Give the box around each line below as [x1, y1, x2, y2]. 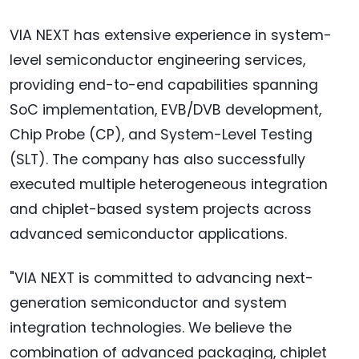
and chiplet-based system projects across [10, 200, 312, 220]
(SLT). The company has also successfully [10, 150, 305, 170]
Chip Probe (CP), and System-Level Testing [10, 125, 313, 145]
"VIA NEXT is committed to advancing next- [10, 268, 313, 288]
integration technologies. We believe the [10, 318, 292, 338]
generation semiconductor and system [10, 293, 287, 313]
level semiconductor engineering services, [10, 50, 305, 71]
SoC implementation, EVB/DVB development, [10, 100, 321, 120]
